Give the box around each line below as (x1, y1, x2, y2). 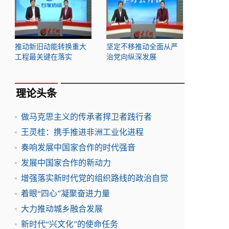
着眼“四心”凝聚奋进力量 (21, 189, 110, 198)
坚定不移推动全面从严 (106, 43, 178, 51)
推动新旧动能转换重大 (15, 43, 86, 51)
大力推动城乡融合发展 (21, 204, 103, 213)
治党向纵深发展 (106, 53, 156, 61)
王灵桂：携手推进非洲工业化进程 (21, 128, 144, 136)
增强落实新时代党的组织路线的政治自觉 (21, 174, 168, 182)
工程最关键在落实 (15, 53, 72, 61)
